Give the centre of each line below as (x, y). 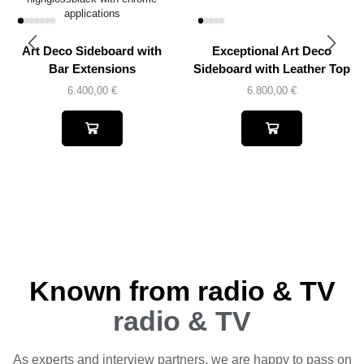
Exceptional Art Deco (272, 51)
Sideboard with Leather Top (272, 69)
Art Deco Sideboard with (92, 51)
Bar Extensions (92, 69)
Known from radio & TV (182, 290)
